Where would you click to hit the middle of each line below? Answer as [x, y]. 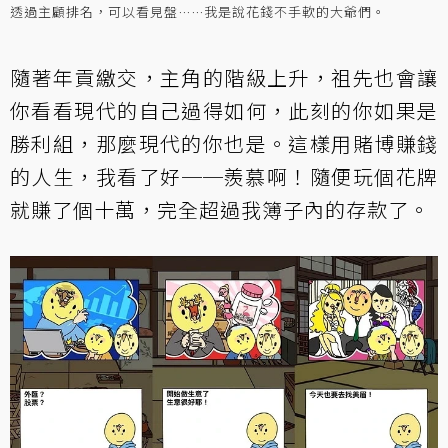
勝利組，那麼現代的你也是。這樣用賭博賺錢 [224, 144]
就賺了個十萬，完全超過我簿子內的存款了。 [220, 210]
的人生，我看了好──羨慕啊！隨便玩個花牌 [224, 177]
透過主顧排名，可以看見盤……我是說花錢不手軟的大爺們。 [198, 12]
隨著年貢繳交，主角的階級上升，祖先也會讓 [224, 78]
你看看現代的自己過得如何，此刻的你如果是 [224, 111]
